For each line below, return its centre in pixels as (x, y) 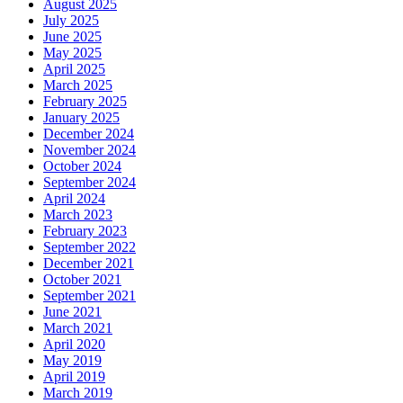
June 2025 (72, 36)
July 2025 (71, 20)
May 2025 (72, 52)
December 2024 (89, 133)
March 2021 (78, 327)
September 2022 (90, 246)
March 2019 (78, 392)
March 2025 (78, 85)
